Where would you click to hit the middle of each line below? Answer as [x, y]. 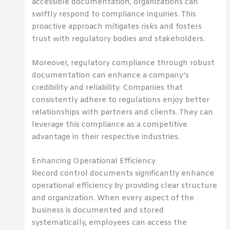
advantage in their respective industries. [106, 137]
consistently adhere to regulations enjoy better [121, 100]
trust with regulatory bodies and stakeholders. [119, 39]
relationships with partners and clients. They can [123, 112]
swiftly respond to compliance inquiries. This [114, 14]
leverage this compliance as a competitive [110, 124]
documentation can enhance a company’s [111, 75]
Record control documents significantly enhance [123, 174]
